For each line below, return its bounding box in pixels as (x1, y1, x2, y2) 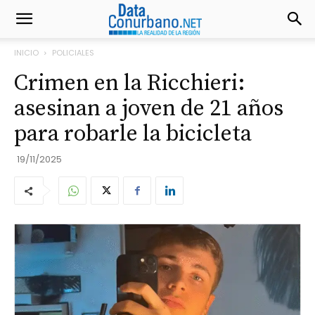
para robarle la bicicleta (14, 120, 252, 148)
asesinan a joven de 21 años (14, 95, 283, 123)
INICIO (14, 47, 39, 58)
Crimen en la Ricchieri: (14, 70, 245, 98)
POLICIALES (52, 47, 94, 58)
